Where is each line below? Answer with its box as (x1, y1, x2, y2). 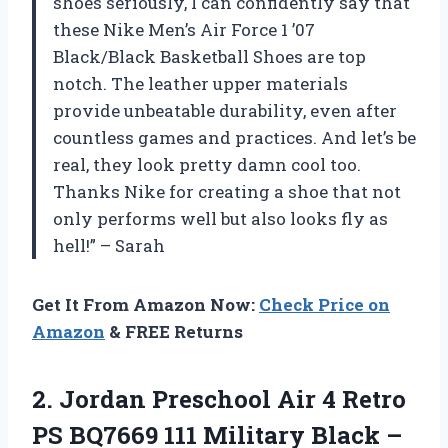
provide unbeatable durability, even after (53, 99, 397, 123)
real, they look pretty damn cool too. (53, 153, 361, 177)
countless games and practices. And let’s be (53, 126, 416, 150)
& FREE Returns (105, 320, 243, 344)
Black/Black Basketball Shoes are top (53, 45, 366, 69)
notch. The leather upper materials (53, 72, 348, 96)
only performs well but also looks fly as (53, 207, 388, 231)
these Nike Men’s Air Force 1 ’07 (53, 18, 315, 42)
